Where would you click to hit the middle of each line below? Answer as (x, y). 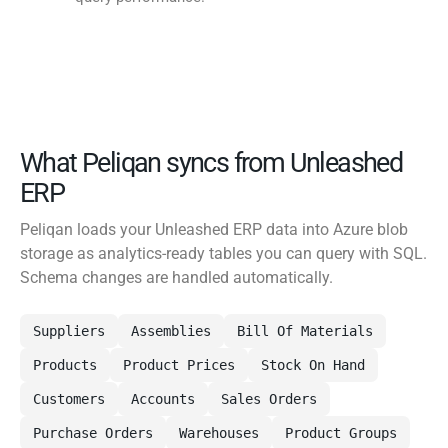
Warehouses (219, 433)
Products (65, 365)
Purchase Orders (93, 433)
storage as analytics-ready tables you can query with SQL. (223, 254)
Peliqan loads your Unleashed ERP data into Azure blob (214, 230)
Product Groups (341, 433)
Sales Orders (269, 399)
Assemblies (171, 331)
